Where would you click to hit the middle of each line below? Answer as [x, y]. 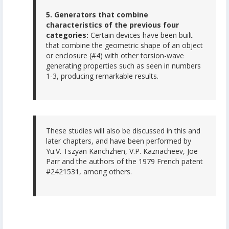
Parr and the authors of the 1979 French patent [124, 162]
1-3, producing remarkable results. [102, 76]
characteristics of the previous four [112, 25]
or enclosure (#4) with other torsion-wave [115, 55]
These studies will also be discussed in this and [123, 131]
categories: [67, 35]
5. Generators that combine [97, 14]
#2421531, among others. [89, 172]
